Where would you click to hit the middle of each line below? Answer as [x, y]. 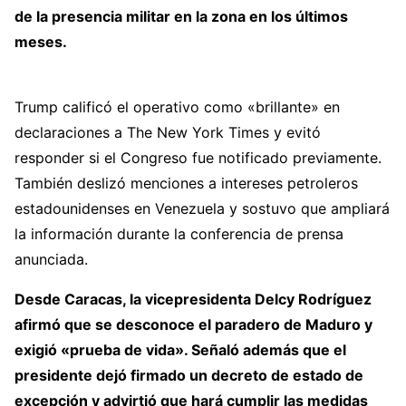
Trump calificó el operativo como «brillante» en [177, 107]
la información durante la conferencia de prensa [179, 234]
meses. [41, 42]
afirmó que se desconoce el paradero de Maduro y [193, 324]
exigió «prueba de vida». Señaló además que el [180, 350]
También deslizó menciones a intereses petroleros [186, 183]
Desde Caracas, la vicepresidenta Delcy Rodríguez [193, 299]
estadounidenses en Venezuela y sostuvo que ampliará [202, 208]
